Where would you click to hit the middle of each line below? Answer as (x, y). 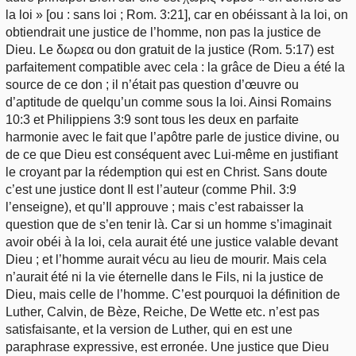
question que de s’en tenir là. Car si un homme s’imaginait (168, 224)
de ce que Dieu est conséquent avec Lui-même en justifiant (172, 154)
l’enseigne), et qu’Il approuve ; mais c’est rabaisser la (155, 207)
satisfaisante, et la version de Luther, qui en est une (149, 329)
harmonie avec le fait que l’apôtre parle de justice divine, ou (172, 137)
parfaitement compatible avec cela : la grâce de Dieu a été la (175, 67)
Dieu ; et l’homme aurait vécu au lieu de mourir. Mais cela (166, 259)
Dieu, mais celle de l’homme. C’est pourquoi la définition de (173, 294)
